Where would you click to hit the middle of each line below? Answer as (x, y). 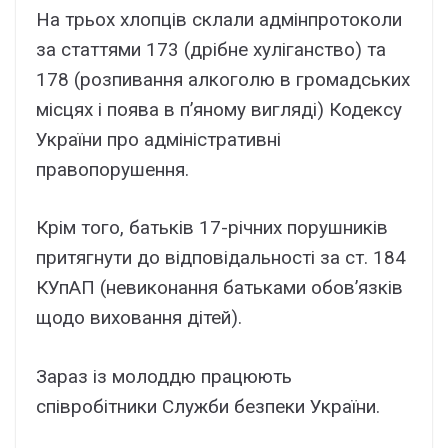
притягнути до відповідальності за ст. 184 (221, 258)
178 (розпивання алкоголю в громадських (223, 79)
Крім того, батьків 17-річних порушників (212, 228)
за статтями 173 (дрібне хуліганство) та (211, 49)
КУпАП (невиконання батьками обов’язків (219, 288)
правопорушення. (112, 169)
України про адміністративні (158, 139)
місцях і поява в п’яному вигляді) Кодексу (219, 109)
